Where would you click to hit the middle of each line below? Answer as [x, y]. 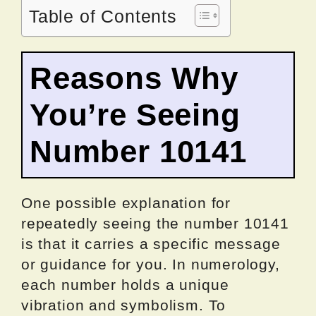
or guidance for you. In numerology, [151, 265]
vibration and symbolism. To [124, 305]
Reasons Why [134, 78]
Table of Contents [103, 17]
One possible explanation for [126, 203]
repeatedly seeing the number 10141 [155, 224]
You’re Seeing [135, 115]
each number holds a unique [125, 285]
